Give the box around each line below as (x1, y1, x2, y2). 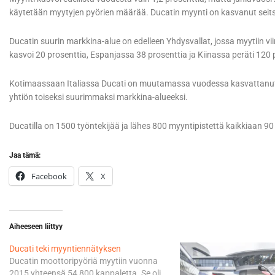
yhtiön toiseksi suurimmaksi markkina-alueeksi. (9, 92, 188, 103)
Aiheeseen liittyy (9, 222, 63, 231)
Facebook (31, 171, 67, 182)
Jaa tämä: (9, 151, 41, 160)
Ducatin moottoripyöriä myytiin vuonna (9, 256, 158, 266)
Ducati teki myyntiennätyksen (9, 244, 121, 254)
